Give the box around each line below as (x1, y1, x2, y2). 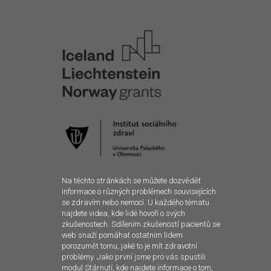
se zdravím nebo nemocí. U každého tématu (62, 198, 209, 207)
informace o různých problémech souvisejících (62, 187, 216, 197)
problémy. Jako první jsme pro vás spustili (62, 252, 206, 262)
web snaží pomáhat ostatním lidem (62, 230, 183, 240)
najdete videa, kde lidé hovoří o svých (62, 209, 185, 218)
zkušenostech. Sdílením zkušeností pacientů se (62, 220, 220, 229)
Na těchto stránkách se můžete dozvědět (62, 176, 201, 186)
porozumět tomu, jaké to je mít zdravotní (62, 241, 197, 251)
